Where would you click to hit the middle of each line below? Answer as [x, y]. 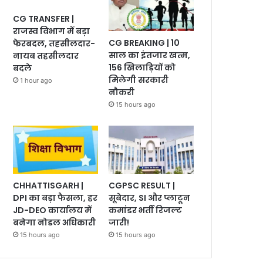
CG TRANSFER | [44, 18]
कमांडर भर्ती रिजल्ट [146, 210]
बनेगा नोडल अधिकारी [55, 222]
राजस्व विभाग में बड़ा [52, 31]
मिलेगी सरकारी [139, 80]
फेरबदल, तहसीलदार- [54, 43]
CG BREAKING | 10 [144, 43]
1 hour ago [36, 80]
